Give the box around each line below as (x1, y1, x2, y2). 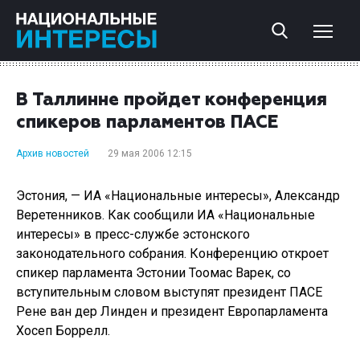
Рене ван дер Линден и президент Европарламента (16, 304, 328, 319)
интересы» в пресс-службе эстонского (16, 227, 250, 242)
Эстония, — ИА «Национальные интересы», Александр (16, 188, 340, 203)
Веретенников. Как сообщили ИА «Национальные (16, 207, 315, 223)
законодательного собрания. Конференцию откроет (16, 246, 329, 261)
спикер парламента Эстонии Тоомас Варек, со (16, 265, 291, 280)
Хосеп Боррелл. (16, 323, 110, 338)
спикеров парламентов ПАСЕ (16, 114, 278, 132)
